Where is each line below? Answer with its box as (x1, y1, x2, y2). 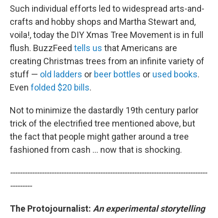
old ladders (40, 69, 82, 79)
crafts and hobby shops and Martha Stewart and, (10, 16, 196, 27)
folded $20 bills (31, 82, 90, 92)
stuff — (10, 69, 40, 79)
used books (152, 69, 198, 79)
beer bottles (94, 69, 141, 79)
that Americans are (102, 42, 177, 53)
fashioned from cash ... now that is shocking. (10, 144, 182, 155)
